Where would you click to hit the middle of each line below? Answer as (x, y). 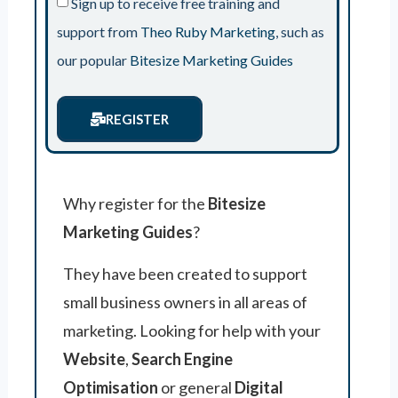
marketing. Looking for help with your (191, 330)
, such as (299, 31)
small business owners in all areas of (185, 302)
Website (94, 359)
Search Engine (182, 359)
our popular (93, 60)
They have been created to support (185, 274)
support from (98, 31)
